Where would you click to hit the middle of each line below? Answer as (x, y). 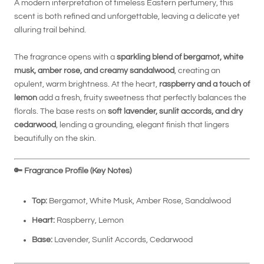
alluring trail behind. (50, 30)
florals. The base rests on (61, 111)
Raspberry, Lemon (89, 220)
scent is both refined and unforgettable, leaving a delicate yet (127, 17)
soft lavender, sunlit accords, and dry (175, 111)
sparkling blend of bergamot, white (180, 57)
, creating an (197, 70)
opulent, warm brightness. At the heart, (87, 84)
